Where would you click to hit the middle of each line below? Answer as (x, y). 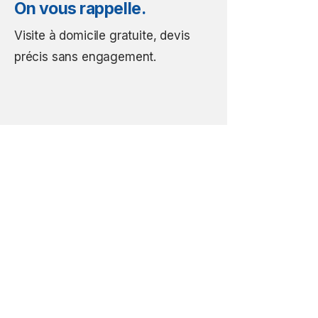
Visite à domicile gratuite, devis (102, 35)
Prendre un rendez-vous (113, 242)
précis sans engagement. (86, 57)
